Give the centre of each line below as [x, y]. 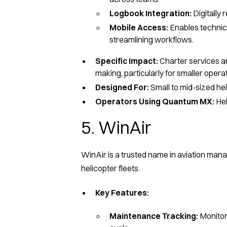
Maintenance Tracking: [155, 216]
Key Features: [122, 192]
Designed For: [123, 87]
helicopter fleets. [110, 168]
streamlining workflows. [152, 39]
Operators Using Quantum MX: [155, 101]
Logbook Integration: [151, 13]
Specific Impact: [127, 61]
